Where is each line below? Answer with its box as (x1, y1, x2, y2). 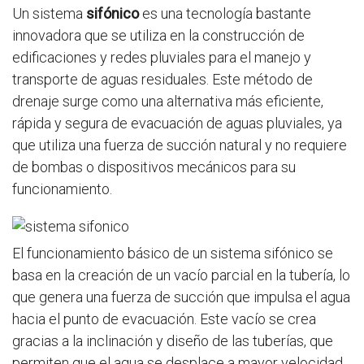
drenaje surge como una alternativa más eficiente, (12, 93, 323, 110)
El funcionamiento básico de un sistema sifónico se (12, 245, 333, 262)
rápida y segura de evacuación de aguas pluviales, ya (12, 115, 342, 132)
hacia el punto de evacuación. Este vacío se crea (12, 310, 316, 327)
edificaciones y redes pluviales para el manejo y (12, 49, 311, 66)
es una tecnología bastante (139, 5, 311, 22)
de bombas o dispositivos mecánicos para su (12, 158, 296, 175)
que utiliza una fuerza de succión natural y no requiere (12, 136, 347, 154)
